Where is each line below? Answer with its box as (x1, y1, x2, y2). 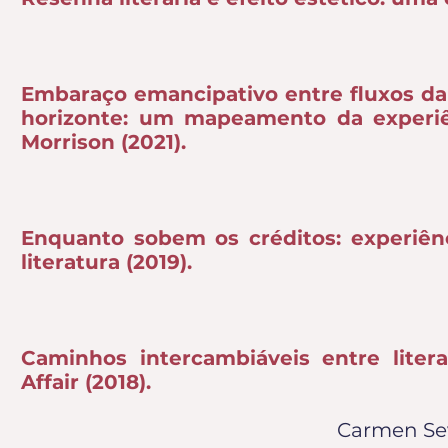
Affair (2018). (21, 370, 151, 394)
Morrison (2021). (21, 130, 186, 154)
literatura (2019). (21, 250, 192, 274)
